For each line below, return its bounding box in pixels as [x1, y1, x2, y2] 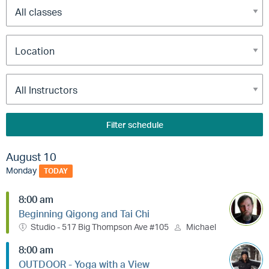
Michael [186, 222, 216, 232]
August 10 [6, 150, 56, 163]
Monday [6, 165, 37, 175]
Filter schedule [106, 119, 163, 130]
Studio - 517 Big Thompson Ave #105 [31, 222, 169, 232]
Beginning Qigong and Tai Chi [19, 208, 150, 220]
